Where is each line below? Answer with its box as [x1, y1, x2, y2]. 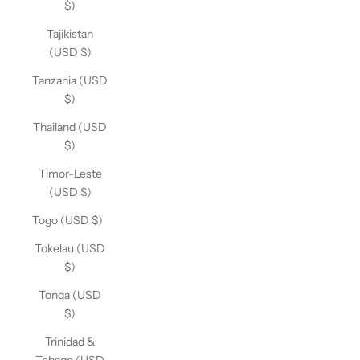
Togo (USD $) [32, 213, 103, 227]
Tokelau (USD [35, 241, 105, 256]
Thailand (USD [33, 120, 107, 134]
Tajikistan [47, 27, 93, 41]
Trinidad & [44, 334, 96, 349]
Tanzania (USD [32, 73, 108, 88]
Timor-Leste [38, 166, 102, 181]
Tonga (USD [39, 288, 101, 302]
